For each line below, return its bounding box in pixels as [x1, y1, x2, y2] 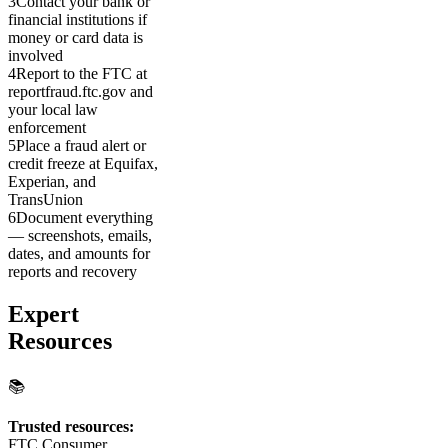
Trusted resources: [8, 418, 134, 436]
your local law [8, 101, 98, 119]
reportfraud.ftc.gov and [8, 83, 153, 101]
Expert [8, 301, 79, 328]
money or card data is [8, 29, 143, 47]
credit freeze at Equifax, [8, 155, 158, 173]
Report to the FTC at [16, 65, 147, 83]
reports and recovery [8, 263, 137, 281]
